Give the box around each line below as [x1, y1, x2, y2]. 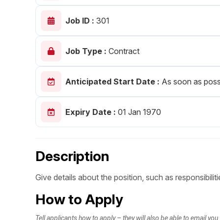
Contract [109, 46, 139, 56]
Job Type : [65, 46, 109, 56]
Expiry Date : [65, 107, 116, 117]
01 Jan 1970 [116, 107, 161, 117]
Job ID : [65, 16, 96, 26]
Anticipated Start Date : [65, 77, 162, 87]
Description [35, 147, 110, 165]
